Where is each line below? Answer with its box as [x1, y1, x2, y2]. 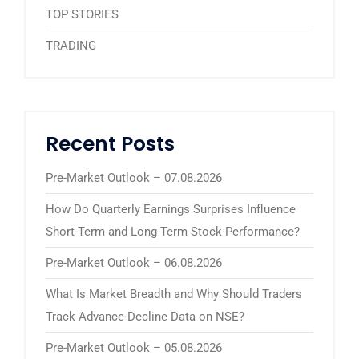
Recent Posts [46, 129, 175, 158]
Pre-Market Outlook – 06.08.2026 [46, 255, 222, 270]
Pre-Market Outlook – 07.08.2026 [46, 170, 222, 185]
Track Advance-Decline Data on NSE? [46, 309, 244, 324]
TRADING [46, 38, 96, 53]
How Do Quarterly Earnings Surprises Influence [46, 201, 296, 216]
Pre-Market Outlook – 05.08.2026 [46, 340, 222, 355]
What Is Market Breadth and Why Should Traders [46, 286, 302, 301]
